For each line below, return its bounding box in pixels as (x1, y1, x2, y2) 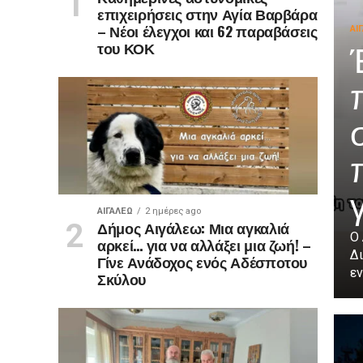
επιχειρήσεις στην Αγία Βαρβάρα (96, 3, 318, 24)
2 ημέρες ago (144, 206, 201, 216)
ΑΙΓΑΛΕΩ (96, 206, 133, 216)
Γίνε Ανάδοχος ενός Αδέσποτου (96, 251, 308, 272)
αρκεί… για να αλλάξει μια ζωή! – (96, 234, 311, 255)
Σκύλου (96, 268, 146, 289)
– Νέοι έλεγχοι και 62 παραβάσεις (96, 20, 318, 41)
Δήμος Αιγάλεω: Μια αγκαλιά (96, 217, 289, 238)
